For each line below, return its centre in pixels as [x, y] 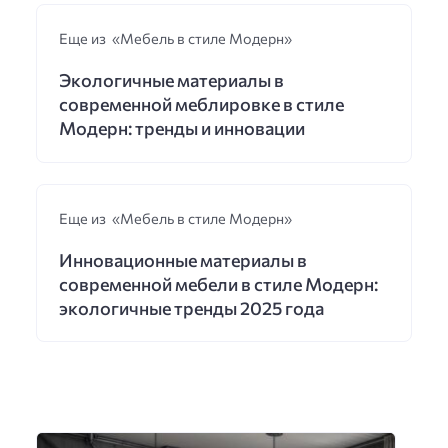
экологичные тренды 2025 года [191, 307]
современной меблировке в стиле [201, 103]
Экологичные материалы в [171, 79]
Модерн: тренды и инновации [181, 127]
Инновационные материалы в [182, 259]
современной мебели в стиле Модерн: [218, 283]
